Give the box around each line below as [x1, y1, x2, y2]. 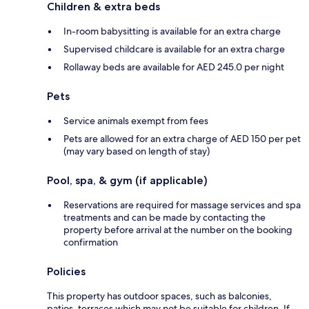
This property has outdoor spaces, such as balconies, [47, 289, 272, 302]
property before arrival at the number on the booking [63, 223, 292, 236]
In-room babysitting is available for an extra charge [63, 24, 281, 37]
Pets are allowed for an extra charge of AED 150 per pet [63, 132, 301, 145]
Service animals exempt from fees [63, 114, 208, 127]
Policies [47, 264, 86, 278]
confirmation [63, 235, 118, 248]
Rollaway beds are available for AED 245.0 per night [63, 60, 284, 73]
